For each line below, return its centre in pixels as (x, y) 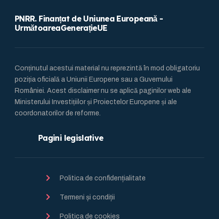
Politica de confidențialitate (103, 178)
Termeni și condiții (87, 197)
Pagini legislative (71, 138)
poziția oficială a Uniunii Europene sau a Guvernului (94, 79)
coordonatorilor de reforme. (58, 113)
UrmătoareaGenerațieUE (61, 28)
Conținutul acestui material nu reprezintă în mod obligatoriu (107, 68)
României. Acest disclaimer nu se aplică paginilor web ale (103, 90)
